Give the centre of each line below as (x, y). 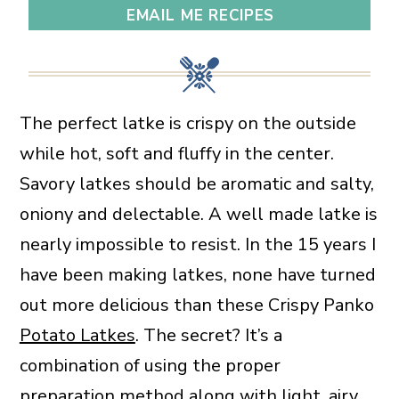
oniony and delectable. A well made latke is (198, 214)
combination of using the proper (150, 366)
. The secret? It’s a (208, 335)
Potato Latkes (77, 335)
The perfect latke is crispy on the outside (187, 123)
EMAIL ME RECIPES (200, 16)
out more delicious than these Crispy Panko (196, 305)
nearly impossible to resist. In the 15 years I (197, 244)
